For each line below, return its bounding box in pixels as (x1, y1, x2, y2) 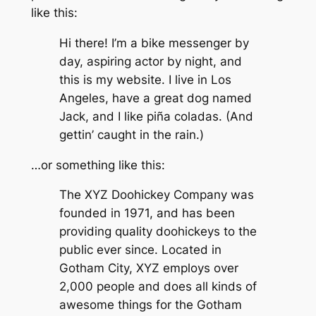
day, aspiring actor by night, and (59, 54, 242, 68)
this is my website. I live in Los (59, 72, 231, 87)
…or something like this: (30, 157, 165, 172)
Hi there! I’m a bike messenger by (59, 35, 249, 50)
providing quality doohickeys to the (59, 224, 257, 239)
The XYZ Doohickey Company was (59, 188, 254, 202)
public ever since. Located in (59, 243, 221, 257)
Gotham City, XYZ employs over (59, 261, 238, 276)
